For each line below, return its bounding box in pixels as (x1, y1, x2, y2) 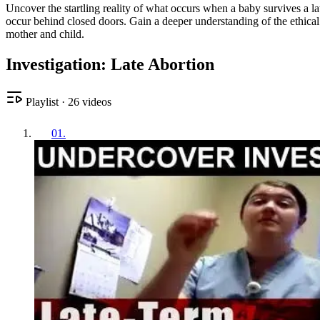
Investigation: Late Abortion (6, 54, 214, 74)
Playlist (23, 95, 59, 108)
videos (79, 95, 111, 108)
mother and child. (6, 27, 84, 40)
